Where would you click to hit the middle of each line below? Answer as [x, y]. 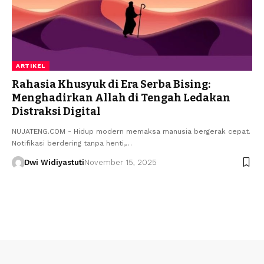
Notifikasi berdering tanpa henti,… [72, 143]
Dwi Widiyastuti [54, 162]
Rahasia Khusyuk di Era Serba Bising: [111, 84]
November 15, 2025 [120, 162]
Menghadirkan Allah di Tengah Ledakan [121, 98]
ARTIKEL [31, 65]
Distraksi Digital [56, 111]
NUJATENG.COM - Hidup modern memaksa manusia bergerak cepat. [131, 131]
